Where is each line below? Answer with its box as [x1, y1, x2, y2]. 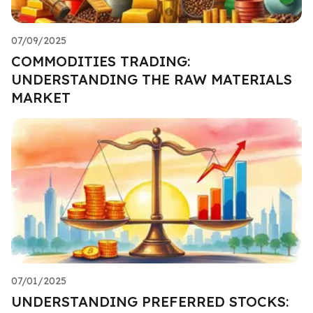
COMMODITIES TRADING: [11, 52, 190, 70]
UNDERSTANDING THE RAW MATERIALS [11, 70, 292, 88]
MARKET [11, 88, 71, 106]
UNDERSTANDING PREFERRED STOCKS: [11, 292, 289, 310]
